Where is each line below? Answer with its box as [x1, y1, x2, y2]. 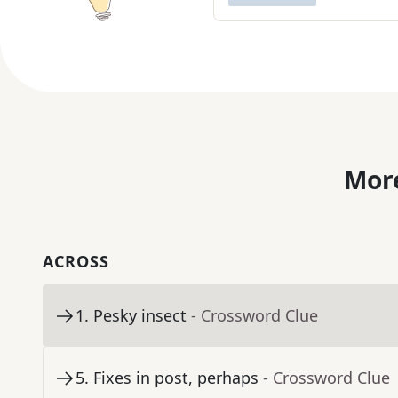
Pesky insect [93, 305, 187, 327]
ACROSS [43, 251, 109, 273]
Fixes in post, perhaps [93, 367, 259, 389]
